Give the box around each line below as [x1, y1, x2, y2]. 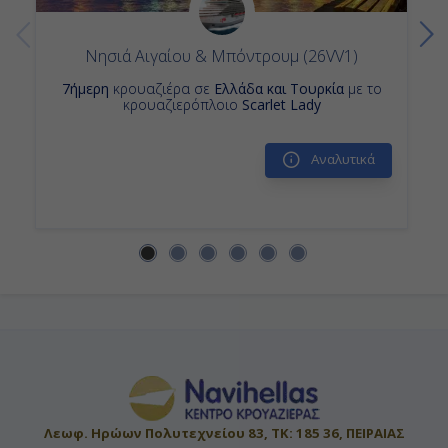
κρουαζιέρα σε [108, 78, 214, 98]
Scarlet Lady [241, 94, 321, 114]
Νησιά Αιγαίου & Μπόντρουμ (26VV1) [85, 44, 358, 67]
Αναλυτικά [308, 149, 375, 168]
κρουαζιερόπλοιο [122, 94, 242, 114]
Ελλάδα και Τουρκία [213, 78, 344, 98]
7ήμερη [61, 78, 109, 98]
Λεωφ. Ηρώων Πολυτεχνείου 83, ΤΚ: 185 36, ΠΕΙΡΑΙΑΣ [43, 423, 405, 442]
